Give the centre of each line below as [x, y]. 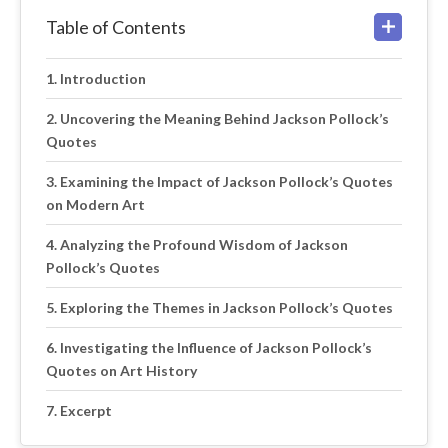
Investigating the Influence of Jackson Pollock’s [215, 347]
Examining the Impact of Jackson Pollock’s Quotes [226, 181]
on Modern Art [95, 204]
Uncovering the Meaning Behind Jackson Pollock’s [224, 118]
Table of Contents [116, 27]
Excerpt [85, 410]
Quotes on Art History [121, 370]
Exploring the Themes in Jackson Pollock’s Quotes [226, 307]
